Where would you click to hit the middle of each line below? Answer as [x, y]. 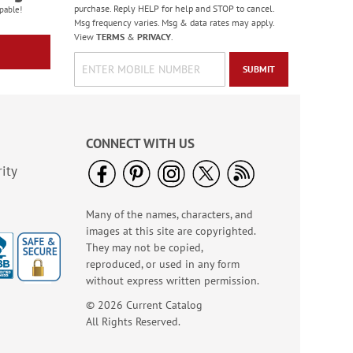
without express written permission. [173, 281]
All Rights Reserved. [133, 321]
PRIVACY [154, 37]
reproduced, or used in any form [163, 264]
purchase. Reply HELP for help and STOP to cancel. [174, 8]
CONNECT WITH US [140, 143]
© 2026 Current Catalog [144, 305]
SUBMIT [259, 69]
